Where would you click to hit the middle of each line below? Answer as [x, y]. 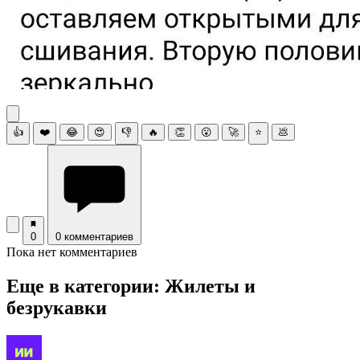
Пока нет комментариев [72, 252]
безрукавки [57, 307]
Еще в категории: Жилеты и [131, 286]
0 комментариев [94, 236]
